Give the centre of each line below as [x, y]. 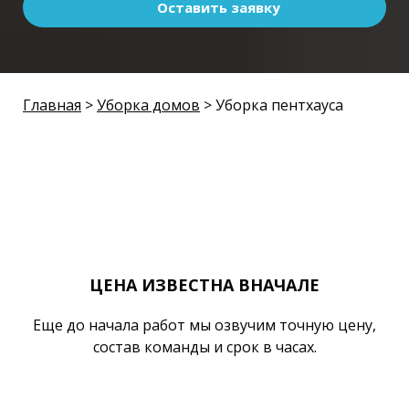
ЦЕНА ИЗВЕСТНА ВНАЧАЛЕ [204, 285]
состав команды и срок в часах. [204, 347]
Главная [52, 105]
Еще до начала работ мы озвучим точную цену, [204, 325]
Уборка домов [148, 105]
